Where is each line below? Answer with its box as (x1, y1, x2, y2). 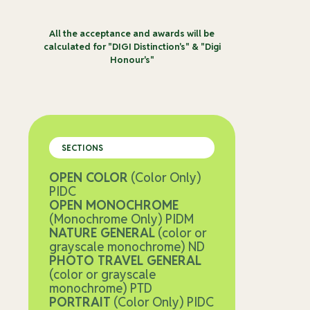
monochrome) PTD (49, 280, 152, 297)
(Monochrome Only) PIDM (49, 211, 194, 228)
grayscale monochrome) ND (49, 239, 205, 255)
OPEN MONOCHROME (49, 197, 179, 214)
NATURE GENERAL (49, 225, 155, 241)
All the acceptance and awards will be (49, 28, 215, 40)
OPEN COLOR (49, 170, 128, 186)
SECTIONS (62, 143, 103, 154)
